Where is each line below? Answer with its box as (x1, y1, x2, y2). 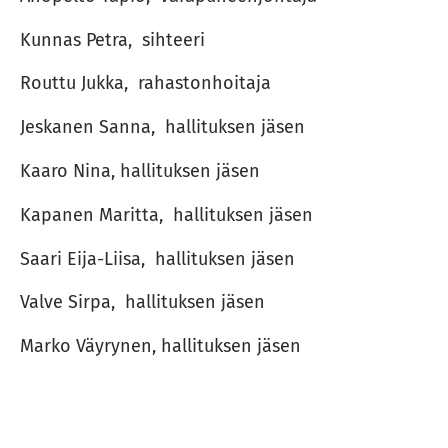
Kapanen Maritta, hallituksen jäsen (19, 203, 313, 226)
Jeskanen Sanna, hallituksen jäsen (19, 116, 305, 139)
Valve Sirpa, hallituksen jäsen (19, 291, 265, 314)
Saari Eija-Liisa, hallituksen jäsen (19, 247, 295, 270)
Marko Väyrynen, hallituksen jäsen (19, 335, 301, 358)
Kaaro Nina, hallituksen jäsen (19, 159, 260, 182)
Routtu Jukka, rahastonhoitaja (19, 72, 271, 95)
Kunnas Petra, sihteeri (19, 28, 205, 51)
